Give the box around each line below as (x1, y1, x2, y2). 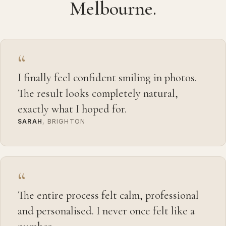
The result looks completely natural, (18, 86, 178, 100)
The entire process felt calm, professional (18, 188, 199, 202)
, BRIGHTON (42, 117, 86, 125)
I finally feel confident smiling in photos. (18, 70, 197, 84)
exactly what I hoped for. (18, 101, 127, 116)
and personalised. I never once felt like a (18, 203, 195, 217)
